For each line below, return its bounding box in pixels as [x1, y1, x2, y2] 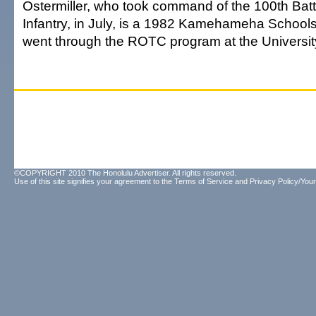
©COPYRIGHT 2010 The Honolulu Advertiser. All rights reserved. [14, 169, 236, 177]
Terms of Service [174, 177, 233, 186]
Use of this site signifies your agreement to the [14, 177, 174, 186]
